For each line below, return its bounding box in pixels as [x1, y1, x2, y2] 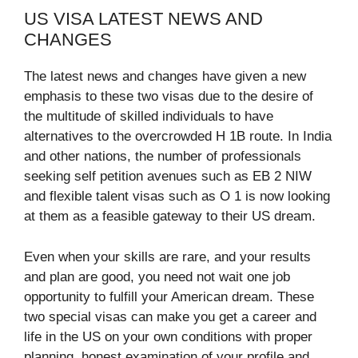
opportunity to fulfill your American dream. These [24, 288, 314, 304]
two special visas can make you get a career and [24, 308, 316, 324]
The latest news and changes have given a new [24, 69, 306, 85]
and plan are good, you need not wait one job [24, 268, 290, 284]
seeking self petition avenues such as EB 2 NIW [24, 169, 312, 185]
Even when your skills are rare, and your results [24, 249, 311, 265]
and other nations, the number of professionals [24, 149, 301, 165]
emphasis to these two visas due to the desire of [24, 89, 313, 105]
